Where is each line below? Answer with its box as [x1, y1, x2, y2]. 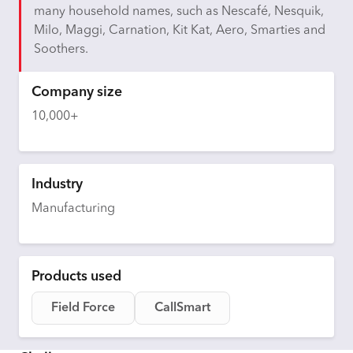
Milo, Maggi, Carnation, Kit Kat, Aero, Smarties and [34, 24, 325, 37]
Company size [32, 86, 122, 99]
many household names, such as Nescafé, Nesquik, [34, 6, 324, 18]
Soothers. [34, 43, 88, 56]
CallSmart [154, 302, 210, 314]
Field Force [51, 302, 115, 314]
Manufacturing [32, 203, 115, 215]
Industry [32, 178, 83, 191]
